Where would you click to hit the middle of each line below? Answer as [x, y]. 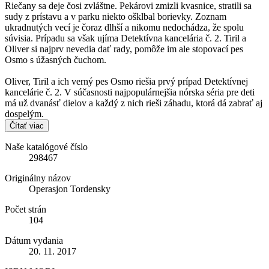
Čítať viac [27, 126]
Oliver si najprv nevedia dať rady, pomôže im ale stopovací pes [124, 49]
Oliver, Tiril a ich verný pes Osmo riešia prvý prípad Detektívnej [126, 81]
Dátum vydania [34, 240]
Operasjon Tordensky [70, 189]
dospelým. [24, 114]
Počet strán [26, 209]
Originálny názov [38, 178]
